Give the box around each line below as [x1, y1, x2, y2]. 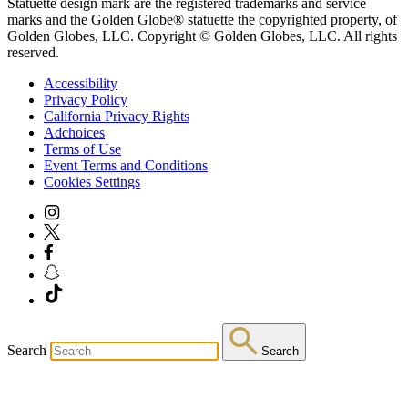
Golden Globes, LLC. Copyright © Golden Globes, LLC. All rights [7, 27, 397, 44]
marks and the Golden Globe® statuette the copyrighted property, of [7, 11, 397, 27]
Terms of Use [44, 140, 121, 157]
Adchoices [44, 124, 105, 140]
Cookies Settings [44, 173, 140, 189]
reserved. [7, 44, 59, 60]
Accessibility [44, 75, 117, 91]
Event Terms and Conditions [44, 157, 208, 173]
